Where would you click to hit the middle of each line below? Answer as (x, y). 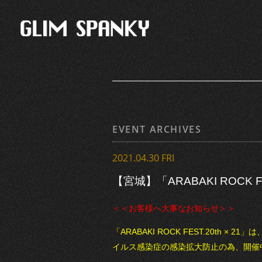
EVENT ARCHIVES (157, 129)
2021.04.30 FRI (143, 158)
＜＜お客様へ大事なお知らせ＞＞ (174, 208)
